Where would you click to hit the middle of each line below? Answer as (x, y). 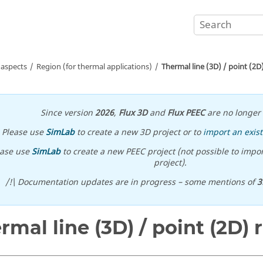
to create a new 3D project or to (139, 132)
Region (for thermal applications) (94, 67)
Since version (68, 113)
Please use (24, 132)
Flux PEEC (186, 113)
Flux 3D (133, 113)
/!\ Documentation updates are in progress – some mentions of (131, 182)
